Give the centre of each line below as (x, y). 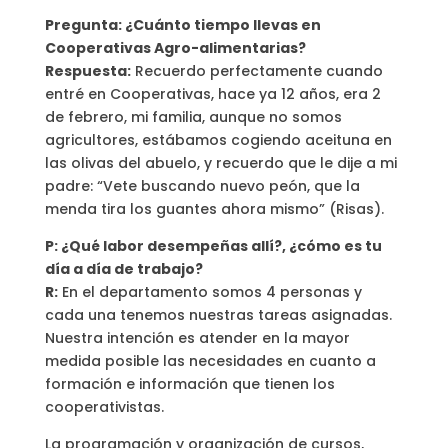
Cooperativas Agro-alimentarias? (175, 48)
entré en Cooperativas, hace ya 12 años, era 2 (212, 94)
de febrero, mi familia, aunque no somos (193, 117)
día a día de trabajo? (123, 269)
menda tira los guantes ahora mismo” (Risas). (214, 209)
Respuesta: (87, 71)
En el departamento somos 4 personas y (209, 292)
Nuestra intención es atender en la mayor (197, 338)
